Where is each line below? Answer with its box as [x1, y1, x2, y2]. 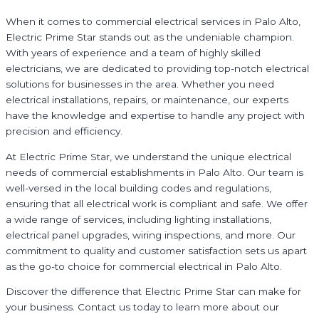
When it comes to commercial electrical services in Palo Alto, [6, 16, 300, 28]
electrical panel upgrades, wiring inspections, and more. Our [6, 229, 296, 241]
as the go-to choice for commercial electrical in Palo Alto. [6, 260, 282, 272]
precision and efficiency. [6, 125, 122, 137]
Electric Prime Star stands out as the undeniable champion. [6, 31, 294, 43]
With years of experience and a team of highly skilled [6, 47, 261, 59]
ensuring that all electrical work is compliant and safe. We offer [6, 197, 308, 209]
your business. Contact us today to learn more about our [6, 301, 279, 313]
